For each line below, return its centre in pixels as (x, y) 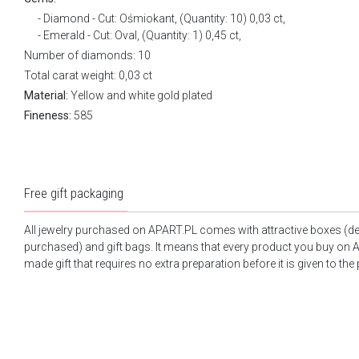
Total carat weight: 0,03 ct (88, 75)
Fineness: (48, 115)
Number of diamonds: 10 (87, 55)
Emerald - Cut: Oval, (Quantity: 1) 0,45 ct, (143, 35)
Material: (46, 95)
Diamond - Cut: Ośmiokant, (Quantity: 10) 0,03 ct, (165, 18)
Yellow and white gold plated (140, 95)
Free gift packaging (74, 193)
